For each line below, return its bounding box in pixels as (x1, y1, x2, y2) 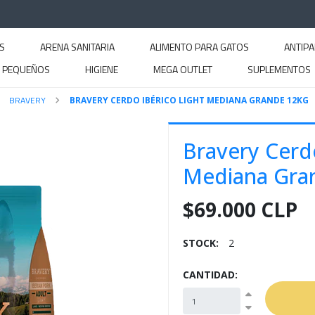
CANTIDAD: (183, 268, 238, 281)
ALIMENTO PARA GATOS (150, 39, 249, 54)
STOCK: (183, 236, 219, 250)
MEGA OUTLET (153, 62, 212, 77)
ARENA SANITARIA (40, 39, 115, 54)
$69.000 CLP (183, 196, 297, 223)
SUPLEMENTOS (247, 62, 311, 77)
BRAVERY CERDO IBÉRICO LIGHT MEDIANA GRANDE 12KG (69, 94, 309, 106)
